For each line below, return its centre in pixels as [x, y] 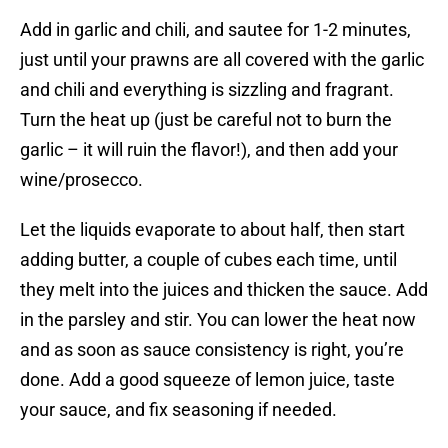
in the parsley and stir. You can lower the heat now [218, 320]
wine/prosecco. [81, 180]
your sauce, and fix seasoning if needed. [178, 410]
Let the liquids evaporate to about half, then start [212, 230]
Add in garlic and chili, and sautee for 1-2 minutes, [215, 30]
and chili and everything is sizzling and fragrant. [207, 90]
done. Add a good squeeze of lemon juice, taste [207, 380]
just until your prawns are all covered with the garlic [222, 60]
